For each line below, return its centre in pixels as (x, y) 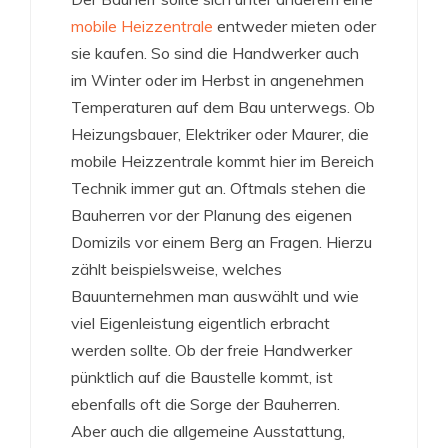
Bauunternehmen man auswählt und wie (215, 296)
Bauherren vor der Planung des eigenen (211, 215)
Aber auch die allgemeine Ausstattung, (208, 431)
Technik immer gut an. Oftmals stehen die (218, 188)
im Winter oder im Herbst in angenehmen (217, 80)
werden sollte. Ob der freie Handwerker (211, 350)
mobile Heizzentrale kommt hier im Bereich (222, 161)
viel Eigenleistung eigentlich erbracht (200, 323)
